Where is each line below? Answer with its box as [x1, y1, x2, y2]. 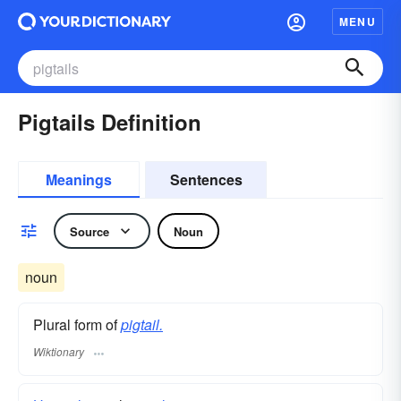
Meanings [46, 169, 112, 190]
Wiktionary [33, 344, 84, 360]
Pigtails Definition [18, 107, 201, 137]
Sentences [169, 169, 243, 190]
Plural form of [33, 314, 121, 335]
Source [70, 222, 109, 240]
